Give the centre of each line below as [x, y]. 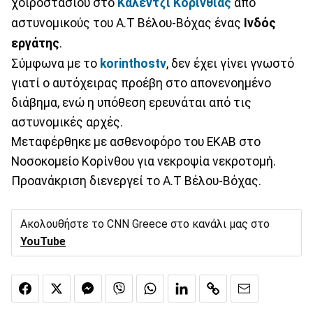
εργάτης [35, 43]
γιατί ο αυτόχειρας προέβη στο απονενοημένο [141, 83]
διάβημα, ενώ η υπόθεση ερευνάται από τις [131, 102]
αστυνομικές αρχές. [67, 122]
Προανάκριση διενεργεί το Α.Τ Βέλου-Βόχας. [136, 181]
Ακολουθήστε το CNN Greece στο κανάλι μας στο [145, 224]
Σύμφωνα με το [56, 63]
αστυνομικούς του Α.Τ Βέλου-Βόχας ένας [128, 23]
